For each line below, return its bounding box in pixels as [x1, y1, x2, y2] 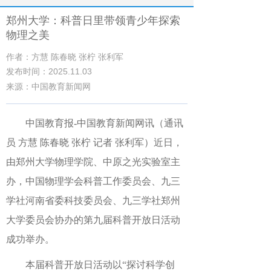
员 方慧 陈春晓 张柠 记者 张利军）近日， [6, 137, 183, 148]
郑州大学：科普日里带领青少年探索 [6, 15, 180, 27]
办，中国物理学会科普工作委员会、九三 [6, 176, 180, 186]
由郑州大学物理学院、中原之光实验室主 [6, 157, 180, 167]
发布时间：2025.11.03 [6, 67, 92, 76]
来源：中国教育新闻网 [6, 82, 91, 91]
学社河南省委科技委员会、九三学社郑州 [6, 195, 180, 206]
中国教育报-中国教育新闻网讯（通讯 [25, 118, 183, 128]
